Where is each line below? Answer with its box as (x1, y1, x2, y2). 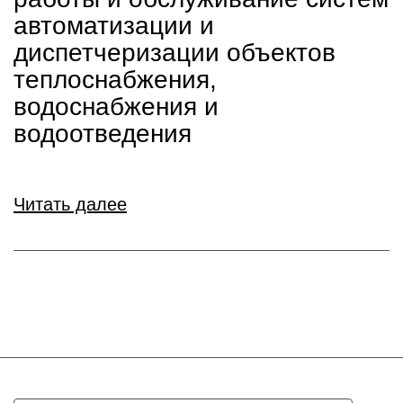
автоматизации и (13, 12, 214, 40)
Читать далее (13, 194, 127, 214)
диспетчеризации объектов (13, 39, 336, 67)
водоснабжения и (13, 93, 219, 121)
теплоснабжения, (13, 66, 217, 94)
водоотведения (13, 120, 192, 148)
